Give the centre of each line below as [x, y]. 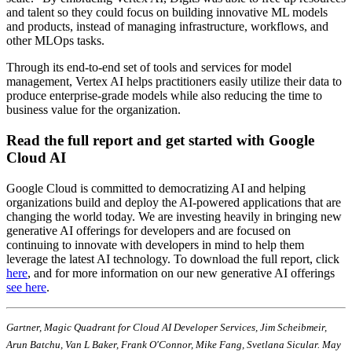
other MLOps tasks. [57, 41]
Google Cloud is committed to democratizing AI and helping [156, 188]
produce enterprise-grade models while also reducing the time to [164, 96]
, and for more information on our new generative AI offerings [181, 273]
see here [26, 287]
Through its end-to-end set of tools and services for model [149, 68]
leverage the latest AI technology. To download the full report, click [173, 258]
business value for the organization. [95, 110]
